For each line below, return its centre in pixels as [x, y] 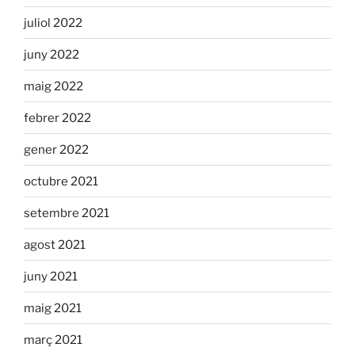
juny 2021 [51, 276]
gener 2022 [56, 149]
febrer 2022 [57, 118]
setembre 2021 [67, 213]
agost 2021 [55, 244]
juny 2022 [52, 54]
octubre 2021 [61, 181]
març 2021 [53, 340]
